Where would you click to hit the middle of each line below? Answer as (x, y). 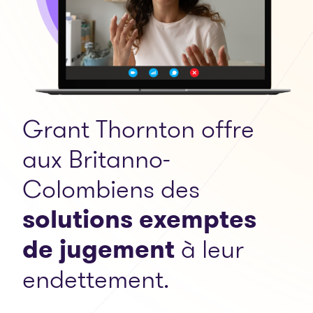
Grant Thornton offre (138, 129)
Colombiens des (111, 189)
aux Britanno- (96, 159)
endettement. (96, 279)
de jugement (99, 249)
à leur (209, 249)
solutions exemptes (139, 219)
